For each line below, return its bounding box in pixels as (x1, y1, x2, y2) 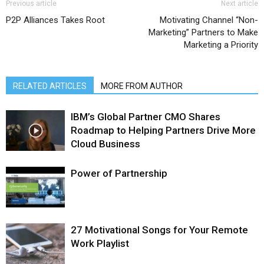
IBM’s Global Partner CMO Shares (71, 110, 220, 123)
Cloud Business (71, 137, 140, 150)
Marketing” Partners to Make (148, 27, 258, 38)
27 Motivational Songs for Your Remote (71, 223, 248, 236)
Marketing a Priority (184, 39, 258, 50)
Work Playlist (71, 237, 129, 249)
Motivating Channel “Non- (160, 14, 258, 25)
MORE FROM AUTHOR (101, 81, 183, 91)
